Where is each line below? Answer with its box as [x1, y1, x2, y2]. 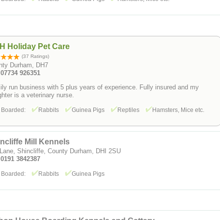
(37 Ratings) [20, 53, 49, 59]
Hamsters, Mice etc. [152, 106, 204, 113]
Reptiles [117, 106, 141, 113]
